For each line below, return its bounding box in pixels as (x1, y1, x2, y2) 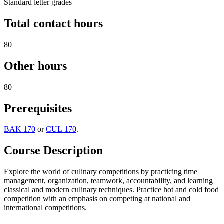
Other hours (4, 59, 67, 72)
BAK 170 (4, 125, 35, 134)
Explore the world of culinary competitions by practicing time (4, 167, 197, 176)
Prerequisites (4, 101, 72, 115)
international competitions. (4, 203, 87, 212)
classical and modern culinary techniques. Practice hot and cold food (4, 185, 219, 194)
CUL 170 (46, 125, 76, 134)
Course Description (4, 144, 103, 157)
